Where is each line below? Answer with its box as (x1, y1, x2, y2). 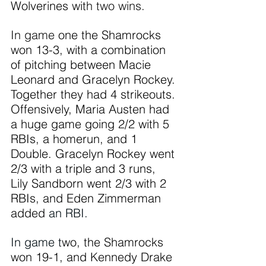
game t (21, 235, 62, 249)
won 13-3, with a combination (11, 42, 169, 57)
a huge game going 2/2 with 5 (11, 116, 173, 131)
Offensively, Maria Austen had (11, 102, 173, 116)
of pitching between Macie (11, 57, 154, 72)
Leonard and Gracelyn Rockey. (11, 72, 179, 87)
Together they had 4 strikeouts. (11, 87, 179, 102)
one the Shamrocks (55, 27, 164, 42)
